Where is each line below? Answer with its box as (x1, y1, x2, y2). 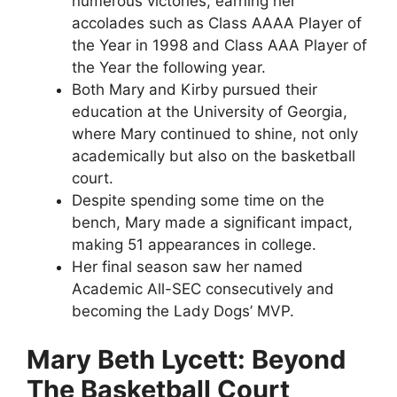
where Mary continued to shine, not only (72, 124, 358, 143)
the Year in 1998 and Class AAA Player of (72, 35, 367, 54)
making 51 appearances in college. (72, 235, 316, 253)
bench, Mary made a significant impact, (72, 213, 353, 231)
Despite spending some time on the (72, 191, 324, 209)
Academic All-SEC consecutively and (72, 279, 334, 298)
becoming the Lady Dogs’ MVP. (72, 301, 294, 320)
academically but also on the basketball (72, 146, 355, 165)
